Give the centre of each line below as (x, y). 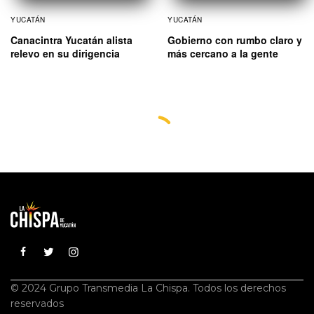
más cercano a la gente (223, 53)
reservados (37, 303)
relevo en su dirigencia (65, 53)
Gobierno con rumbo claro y (235, 40)
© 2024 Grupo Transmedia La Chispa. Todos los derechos (149, 288)
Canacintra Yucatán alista (71, 40)
